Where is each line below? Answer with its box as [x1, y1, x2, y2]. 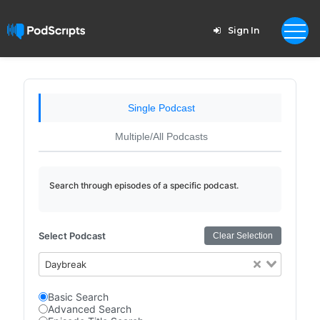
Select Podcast [38, 230, 106, 241]
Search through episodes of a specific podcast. [49, 180, 239, 191]
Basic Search [47, 291, 109, 303]
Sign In [227, 25, 259, 36]
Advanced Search [47, 303, 131, 315]
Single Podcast [127, 102, 195, 114]
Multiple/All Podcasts [114, 131, 208, 142]
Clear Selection [213, 231, 274, 241]
